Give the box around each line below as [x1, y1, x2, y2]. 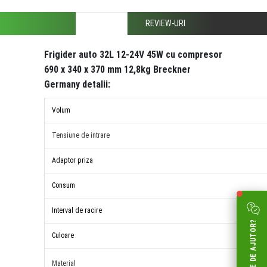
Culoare [52, 231, 74, 240]
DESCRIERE [82, 18, 121, 28]
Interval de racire [52, 206, 102, 215]
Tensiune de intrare [52, 131, 110, 139]
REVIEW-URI [145, 18, 185, 28]
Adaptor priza [52, 156, 93, 164]
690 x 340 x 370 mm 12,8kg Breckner [44, 64, 191, 75]
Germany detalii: [44, 79, 110, 90]
